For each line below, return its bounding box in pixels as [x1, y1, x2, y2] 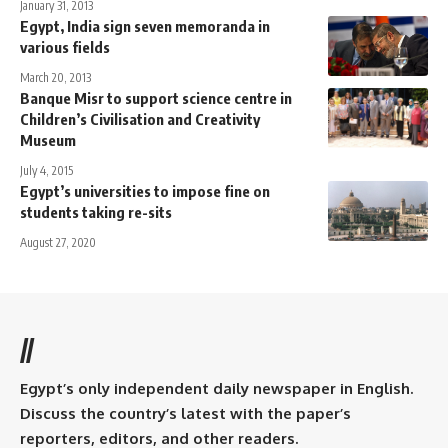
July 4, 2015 [20, 163, 73, 179]
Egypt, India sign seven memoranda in [20, 17, 270, 36]
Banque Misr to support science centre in [20, 89, 292, 108]
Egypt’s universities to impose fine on [20, 182, 270, 201]
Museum [20, 131, 76, 150]
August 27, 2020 [20, 235, 96, 251]
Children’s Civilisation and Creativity [20, 110, 260, 129]
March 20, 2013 [20, 70, 91, 86]
